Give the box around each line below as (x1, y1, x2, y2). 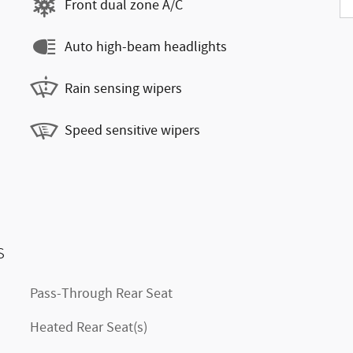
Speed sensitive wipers (65, 121, 200, 140)
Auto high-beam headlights (65, 37, 227, 57)
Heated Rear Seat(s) (30, 318, 147, 337)
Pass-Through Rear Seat (30, 284, 173, 303)
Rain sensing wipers (65, 79, 182, 98)
